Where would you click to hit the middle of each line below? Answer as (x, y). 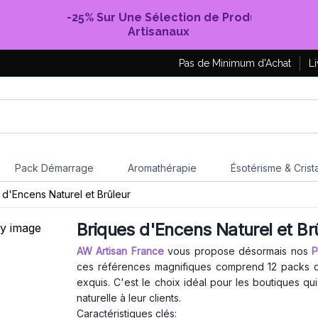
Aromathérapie (162, 168)
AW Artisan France (122, 251)
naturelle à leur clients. (129, 298)
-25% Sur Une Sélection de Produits (169, 17)
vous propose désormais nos (240, 251)
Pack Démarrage (54, 168)
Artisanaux (159, 32)
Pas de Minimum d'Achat (235, 63)
